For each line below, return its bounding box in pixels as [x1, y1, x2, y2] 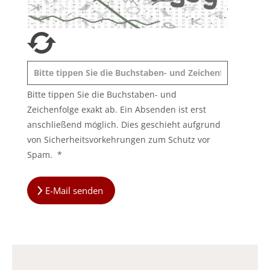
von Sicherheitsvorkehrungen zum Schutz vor [27, 133, 210, 145]
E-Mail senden [45, 184, 104, 196]
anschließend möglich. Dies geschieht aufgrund [27, 118, 221, 130]
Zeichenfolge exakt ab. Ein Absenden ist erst [27, 103, 206, 115]
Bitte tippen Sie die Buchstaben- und [27, 88, 177, 100]
